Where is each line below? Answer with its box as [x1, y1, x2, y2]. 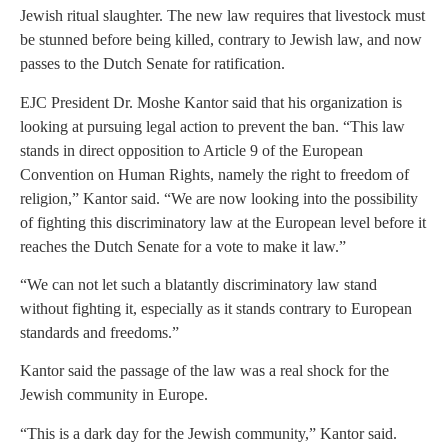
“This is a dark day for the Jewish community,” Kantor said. [20, 424, 397, 442]
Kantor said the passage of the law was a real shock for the [20, 362, 389, 380]
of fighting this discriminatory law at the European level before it [20, 213, 426, 231]
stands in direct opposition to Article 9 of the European [20, 141, 363, 159]
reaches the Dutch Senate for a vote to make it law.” [20, 237, 346, 255]
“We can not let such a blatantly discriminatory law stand [20, 275, 377, 293]
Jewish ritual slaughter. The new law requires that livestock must [20, 7, 425, 25]
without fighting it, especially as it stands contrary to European [20, 299, 412, 317]
